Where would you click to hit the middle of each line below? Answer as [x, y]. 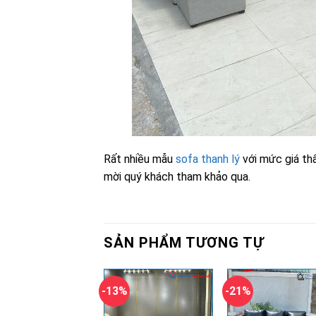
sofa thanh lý [208, 159]
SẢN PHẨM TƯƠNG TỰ [184, 243]
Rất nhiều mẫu [140, 159]
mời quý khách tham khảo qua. [177, 177]
